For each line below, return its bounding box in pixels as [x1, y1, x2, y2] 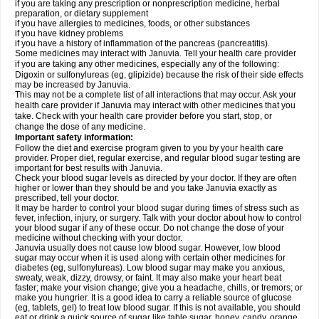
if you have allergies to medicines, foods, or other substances [15, 19, 250, 28]
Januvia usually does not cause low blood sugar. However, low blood [15, 243, 281, 253]
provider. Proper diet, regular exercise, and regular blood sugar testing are [15, 153, 300, 163]
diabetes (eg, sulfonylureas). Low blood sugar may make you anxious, [15, 263, 285, 273]
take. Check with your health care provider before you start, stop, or [15, 111, 272, 121]
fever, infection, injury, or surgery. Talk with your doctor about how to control [15, 213, 302, 223]
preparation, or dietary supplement [15, 9, 148, 19]
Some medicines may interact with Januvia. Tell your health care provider [15, 48, 296, 58]
